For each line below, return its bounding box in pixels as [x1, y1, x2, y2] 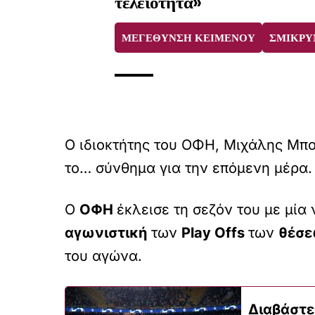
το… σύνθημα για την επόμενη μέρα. [65, 159, 312, 176]
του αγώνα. [65, 247, 142, 264]
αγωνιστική [65, 224, 147, 241]
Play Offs [181, 224, 248, 241]
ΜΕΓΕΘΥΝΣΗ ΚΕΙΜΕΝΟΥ [121, 30, 255, 45]
